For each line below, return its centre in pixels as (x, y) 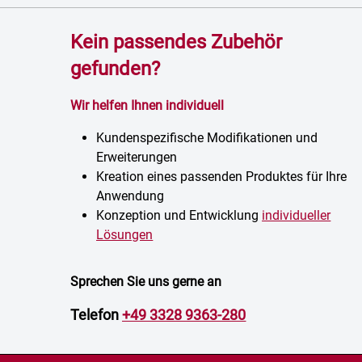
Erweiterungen (137, 157)
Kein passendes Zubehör (177, 42)
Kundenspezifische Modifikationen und (207, 138)
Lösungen (125, 235)
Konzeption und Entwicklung (179, 215)
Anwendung (130, 196)
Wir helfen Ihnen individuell (147, 105)
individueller (297, 215)
